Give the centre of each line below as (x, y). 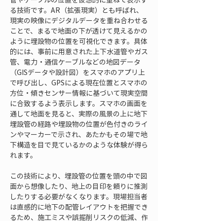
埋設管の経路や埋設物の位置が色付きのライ (79, 124)
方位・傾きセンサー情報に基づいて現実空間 (79, 93)
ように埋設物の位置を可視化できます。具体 (79, 41)
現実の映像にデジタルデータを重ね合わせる (79, 20)
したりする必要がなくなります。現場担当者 (79, 196)
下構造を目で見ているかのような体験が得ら (79, 145)
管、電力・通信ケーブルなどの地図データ (75, 62)
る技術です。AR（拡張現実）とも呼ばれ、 (76, 10)
